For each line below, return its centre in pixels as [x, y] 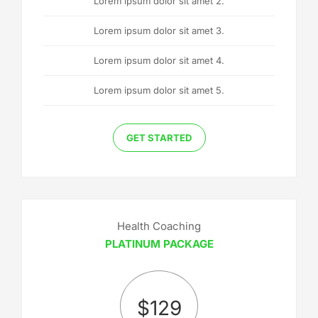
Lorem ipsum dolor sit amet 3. [159, 30]
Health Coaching [159, 226]
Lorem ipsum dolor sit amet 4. [159, 60]
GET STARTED [159, 137]
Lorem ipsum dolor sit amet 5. [159, 90]
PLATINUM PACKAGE [159, 243]
